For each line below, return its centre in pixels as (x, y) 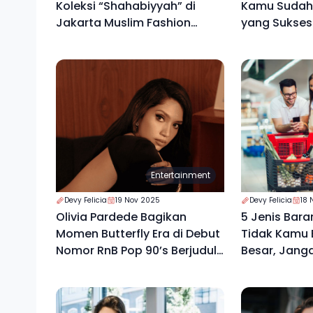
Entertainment (181, 175)
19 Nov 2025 (138, 201)
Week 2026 (87, 40)
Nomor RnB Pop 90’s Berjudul (77, 251)
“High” (73, 268)
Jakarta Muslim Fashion (123, 23)
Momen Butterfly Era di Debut (138, 234)
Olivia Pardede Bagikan (121, 217)
